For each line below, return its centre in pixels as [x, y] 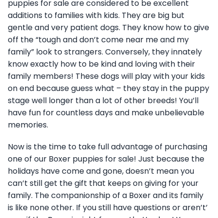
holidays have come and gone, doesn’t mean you [101, 171]
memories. [28, 125]
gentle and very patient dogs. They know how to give [109, 27]
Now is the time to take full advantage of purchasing [108, 146]
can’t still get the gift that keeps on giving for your [103, 183]
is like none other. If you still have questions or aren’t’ [108, 207]
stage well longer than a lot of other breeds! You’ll [103, 100]
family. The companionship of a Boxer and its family [106, 195]
